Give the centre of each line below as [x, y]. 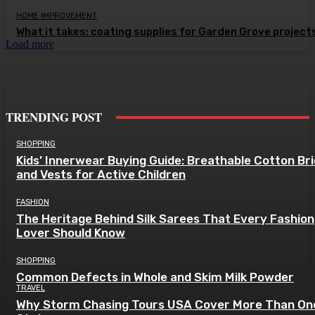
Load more [30, 44]
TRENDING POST [54, 117]
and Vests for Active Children [101, 175]
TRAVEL [31, 288]
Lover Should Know [71, 233]
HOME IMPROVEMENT [57, 16]
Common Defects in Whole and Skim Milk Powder [155, 277]
